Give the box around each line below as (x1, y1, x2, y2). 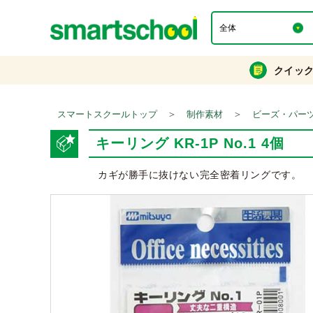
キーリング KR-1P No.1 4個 (96, 136, 284, 151)
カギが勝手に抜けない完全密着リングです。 (98, 169, 302, 180)
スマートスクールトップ (57, 109, 157, 119)
